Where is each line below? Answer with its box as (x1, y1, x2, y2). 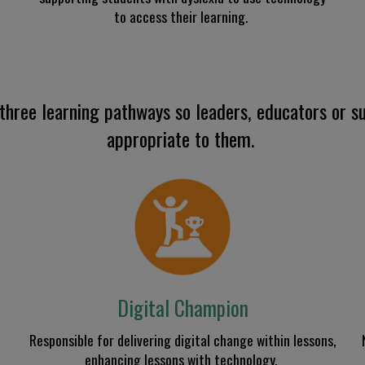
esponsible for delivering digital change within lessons (36, 328, 333, 350)
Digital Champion (117, 292, 248, 323)
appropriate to (106, 124, 214, 154)
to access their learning (113, 6, 245, 28)
